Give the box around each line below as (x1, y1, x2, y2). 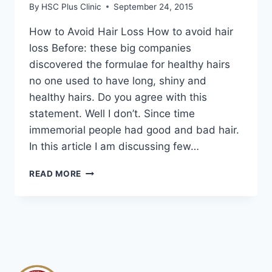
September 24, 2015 (114, 1, 194, 12)
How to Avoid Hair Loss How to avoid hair (29, 25, 233, 38)
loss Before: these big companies (29, 41, 191, 54)
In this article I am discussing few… (29, 140, 199, 152)
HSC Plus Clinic (41, 1, 102, 12)
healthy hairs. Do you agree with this (29, 90, 207, 103)
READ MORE (29, 168, 82, 178)
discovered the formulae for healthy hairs (29, 58, 230, 70)
